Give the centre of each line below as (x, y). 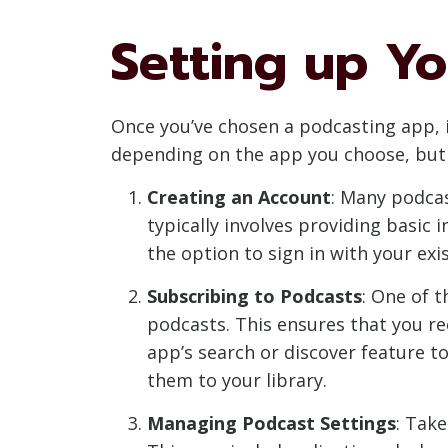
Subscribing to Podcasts (254, 295)
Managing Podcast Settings (271, 422)
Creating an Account (239, 196)
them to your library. (237, 379)
